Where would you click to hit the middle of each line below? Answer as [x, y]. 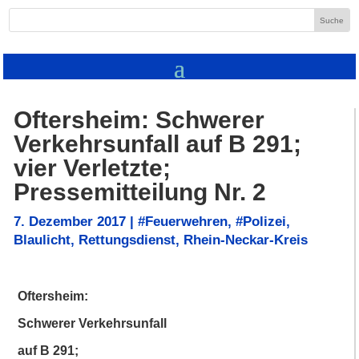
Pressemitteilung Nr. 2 [140, 192]
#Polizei [261, 222]
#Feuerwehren [183, 222]
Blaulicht [42, 240]
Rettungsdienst [127, 240]
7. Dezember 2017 [70, 222]
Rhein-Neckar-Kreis [246, 240]
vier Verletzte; [92, 168]
